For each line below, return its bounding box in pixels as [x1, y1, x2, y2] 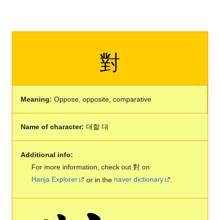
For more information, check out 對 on [31, 163, 150, 171]
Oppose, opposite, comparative [52, 95, 151, 103]
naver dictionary [114, 175, 164, 184]
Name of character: [20, 123, 84, 131]
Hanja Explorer [31, 175, 78, 184]
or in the [84, 175, 114, 184]
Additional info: [20, 150, 73, 159]
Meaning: [20, 95, 52, 103]
